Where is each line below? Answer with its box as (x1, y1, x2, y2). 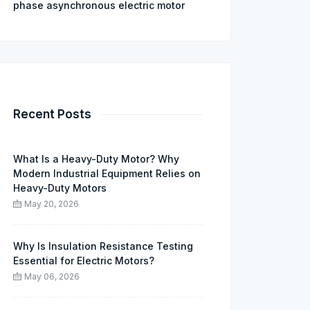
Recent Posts (13, 107, 91, 121)
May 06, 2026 (24, 271, 80, 282)
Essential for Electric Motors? (13, 255, 154, 266)
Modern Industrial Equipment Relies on (13, 167, 201, 179)
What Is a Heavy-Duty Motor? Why (13, 153, 179, 165)
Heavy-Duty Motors (13, 182, 107, 194)
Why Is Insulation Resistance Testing (13, 240, 193, 252)
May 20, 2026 (24, 199, 79, 209)
